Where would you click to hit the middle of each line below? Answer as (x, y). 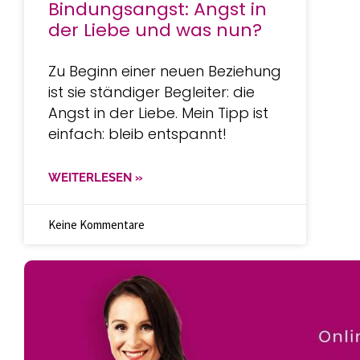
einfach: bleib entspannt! (137, 133)
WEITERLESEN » (96, 177)
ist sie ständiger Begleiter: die (151, 92)
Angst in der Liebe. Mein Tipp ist (158, 112)
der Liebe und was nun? (155, 30)
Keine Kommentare (96, 224)
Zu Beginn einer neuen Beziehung (165, 71)
